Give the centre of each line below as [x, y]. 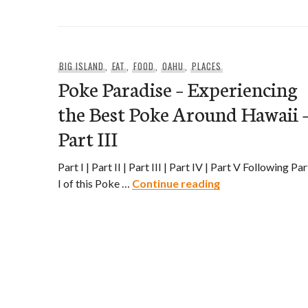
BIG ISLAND [81, 66]
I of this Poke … [95, 183]
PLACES [206, 66]
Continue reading [176, 183]
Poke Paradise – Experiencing [178, 88]
